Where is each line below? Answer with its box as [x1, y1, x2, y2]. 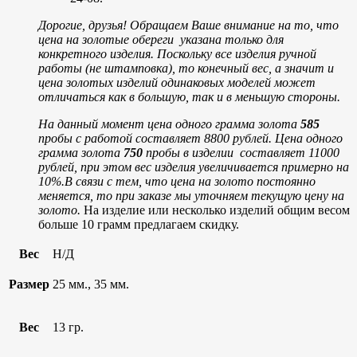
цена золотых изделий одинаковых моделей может [38, 75, 316, 89]
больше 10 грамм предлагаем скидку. [38, 217, 239, 231]
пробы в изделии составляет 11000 [143, 145, 339, 159]
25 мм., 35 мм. [53, 277, 129, 291]
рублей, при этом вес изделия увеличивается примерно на [38, 159, 349, 174]
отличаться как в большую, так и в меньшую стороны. [38, 89, 340, 104]
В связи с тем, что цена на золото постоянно [65, 174, 316, 188]
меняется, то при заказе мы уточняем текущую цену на [38, 188, 344, 202]
